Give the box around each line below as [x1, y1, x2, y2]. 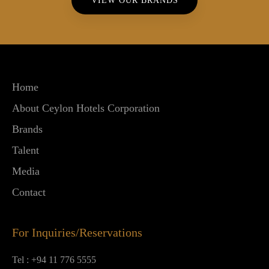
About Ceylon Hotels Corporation [12, 101, 160, 114]
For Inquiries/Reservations [12, 225, 142, 239]
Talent [12, 144, 39, 156]
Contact [12, 186, 46, 198]
